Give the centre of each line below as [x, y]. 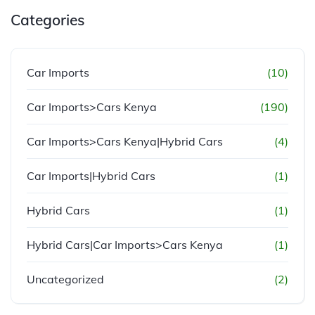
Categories [47, 19]
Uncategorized [65, 279]
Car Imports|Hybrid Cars [91, 175]
